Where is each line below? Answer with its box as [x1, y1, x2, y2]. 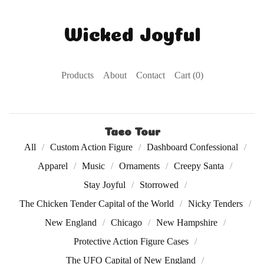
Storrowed [139, 180, 179, 190]
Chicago [110, 217, 142, 227]
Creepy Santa [174, 161, 224, 171]
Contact [136, 70, 165, 80]
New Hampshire [156, 217, 217, 227]
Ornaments [119, 161, 160, 171]
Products [61, 70, 94, 80]
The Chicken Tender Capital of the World [19, 199, 174, 209]
